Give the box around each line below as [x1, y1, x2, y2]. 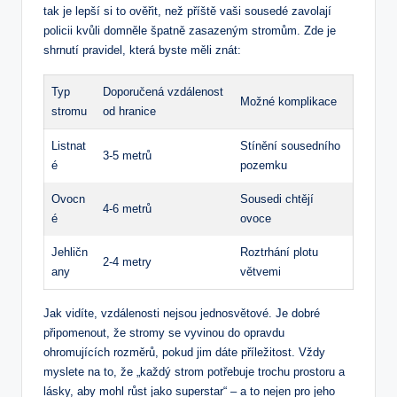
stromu [51, 104, 87, 118]
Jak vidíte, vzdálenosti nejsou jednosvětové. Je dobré [43, 306, 320, 320]
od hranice [103, 104, 156, 118]
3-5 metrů [103, 148, 152, 162]
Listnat [51, 138, 86, 152]
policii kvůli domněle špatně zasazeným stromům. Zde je [43, 23, 336, 37]
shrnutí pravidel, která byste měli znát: [43, 43, 241, 57]
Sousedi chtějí [240, 191, 314, 206]
